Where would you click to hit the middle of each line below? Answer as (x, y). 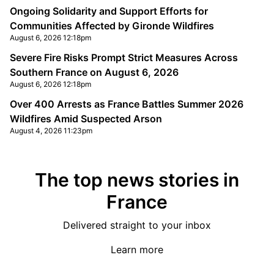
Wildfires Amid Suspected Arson (86, 119)
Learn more (137, 250)
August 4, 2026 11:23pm (51, 131)
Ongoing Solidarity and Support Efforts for (109, 11)
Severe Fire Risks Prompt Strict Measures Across (124, 57)
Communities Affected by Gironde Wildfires (112, 26)
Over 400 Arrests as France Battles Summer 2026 (127, 104)
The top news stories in (137, 180)
